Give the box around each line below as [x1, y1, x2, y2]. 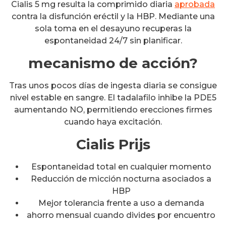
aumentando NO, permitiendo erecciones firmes [14, 105, 212, 115]
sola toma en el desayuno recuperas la [34, 24, 192, 34]
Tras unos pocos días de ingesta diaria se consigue [9, 81, 217, 91]
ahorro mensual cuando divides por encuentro [27, 210, 215, 220]
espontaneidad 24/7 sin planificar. [44, 36, 182, 46]
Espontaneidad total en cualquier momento [31, 162, 211, 172]
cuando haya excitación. [64, 117, 162, 127]
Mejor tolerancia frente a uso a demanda [38, 198, 204, 208]
